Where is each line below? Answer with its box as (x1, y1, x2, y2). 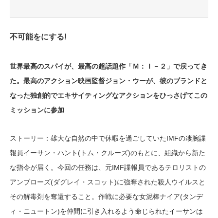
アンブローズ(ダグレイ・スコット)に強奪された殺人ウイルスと (10, 178, 205, 186)
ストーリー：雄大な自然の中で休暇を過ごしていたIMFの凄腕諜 (10, 134, 206, 143)
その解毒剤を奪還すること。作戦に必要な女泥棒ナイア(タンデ (10, 193, 203, 201)
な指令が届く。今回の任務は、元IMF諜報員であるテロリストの (10, 163, 206, 172)
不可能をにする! (10, 33, 67, 41)
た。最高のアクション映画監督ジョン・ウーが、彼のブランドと (10, 77, 207, 85)
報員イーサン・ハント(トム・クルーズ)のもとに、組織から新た (10, 149, 205, 157)
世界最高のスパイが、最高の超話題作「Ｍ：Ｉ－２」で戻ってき (10, 62, 207, 71)
